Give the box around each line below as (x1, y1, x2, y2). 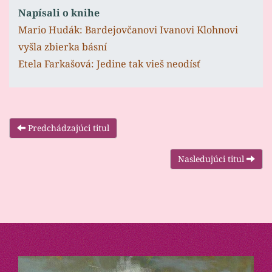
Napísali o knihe (18, 6, 100, 20)
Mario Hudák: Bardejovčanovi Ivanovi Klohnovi (18, 23, 238, 37)
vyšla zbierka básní (18, 40, 107, 54)
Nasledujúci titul (178, 153, 246, 165)
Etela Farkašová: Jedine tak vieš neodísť (18, 57, 200, 71)
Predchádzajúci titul (25, 122, 109, 134)
